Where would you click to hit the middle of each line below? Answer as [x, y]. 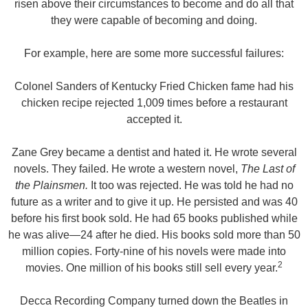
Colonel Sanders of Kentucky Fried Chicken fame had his [154, 86]
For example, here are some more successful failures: [154, 53]
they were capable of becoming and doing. [154, 20]
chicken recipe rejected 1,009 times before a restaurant [154, 103]
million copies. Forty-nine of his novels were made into [154, 251]
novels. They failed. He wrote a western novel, [127, 169]
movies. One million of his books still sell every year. [152, 268]
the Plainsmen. [51, 185]
